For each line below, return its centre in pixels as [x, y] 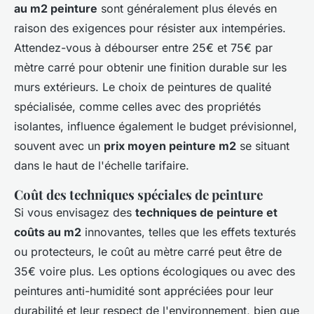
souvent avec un [59, 146]
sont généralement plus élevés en [187, 9]
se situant [263, 146]
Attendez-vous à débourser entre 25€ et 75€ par [143, 48]
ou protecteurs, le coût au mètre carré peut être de [148, 252]
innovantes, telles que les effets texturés [189, 232]
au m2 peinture [56, 9]
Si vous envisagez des [75, 213]
